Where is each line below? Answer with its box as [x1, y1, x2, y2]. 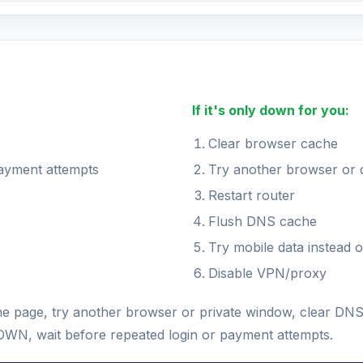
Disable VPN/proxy [207, 265, 327, 281]
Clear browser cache [207, 135, 338, 152]
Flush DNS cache [207, 213, 317, 229]
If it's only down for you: [191, 102, 349, 118]
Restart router [207, 187, 295, 203]
